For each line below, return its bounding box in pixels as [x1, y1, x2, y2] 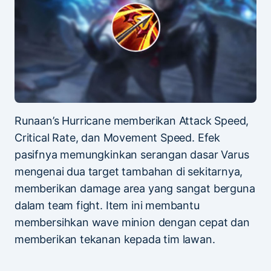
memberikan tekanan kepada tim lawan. [15, 232, 215, 246]
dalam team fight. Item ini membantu [15, 198, 200, 212]
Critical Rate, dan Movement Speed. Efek [15, 131, 220, 144]
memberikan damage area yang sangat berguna [15, 181, 255, 195]
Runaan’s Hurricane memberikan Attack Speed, [15, 114, 249, 127]
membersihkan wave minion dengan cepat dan [15, 215, 250, 229]
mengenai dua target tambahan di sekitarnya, [15, 165, 243, 178]
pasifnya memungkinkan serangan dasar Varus [15, 148, 249, 161]
